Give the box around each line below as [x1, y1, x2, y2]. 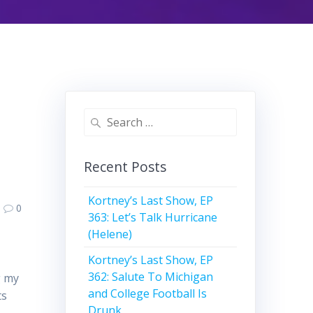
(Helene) [88, 226, 133, 242]
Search [82, 109, 115, 124]
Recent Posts [83, 157, 166, 177]
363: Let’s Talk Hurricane [88, 209, 218, 225]
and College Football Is [88, 286, 208, 302]
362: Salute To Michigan [88, 269, 214, 285]
